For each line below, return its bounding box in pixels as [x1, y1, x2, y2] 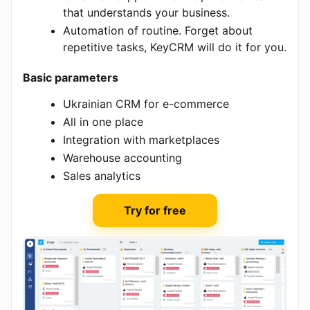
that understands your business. [63, 6, 230, 20]
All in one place [63, 115, 143, 129]
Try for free [124, 203, 186, 218]
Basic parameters [23, 71, 118, 85]
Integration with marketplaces [63, 133, 219, 147]
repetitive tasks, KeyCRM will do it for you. [63, 40, 286, 55]
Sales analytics [63, 169, 140, 183]
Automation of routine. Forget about [63, 24, 253, 38]
